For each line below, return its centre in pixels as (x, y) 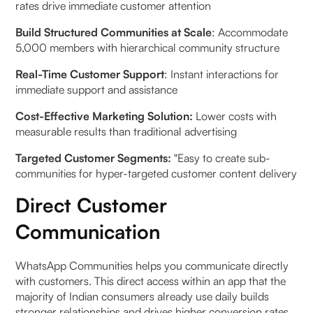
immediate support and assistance (97, 90)
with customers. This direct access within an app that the (151, 281)
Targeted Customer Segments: (94, 158)
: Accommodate (250, 32)
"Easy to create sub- (221, 158)
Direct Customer (92, 205)
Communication (88, 232)
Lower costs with (235, 116)
